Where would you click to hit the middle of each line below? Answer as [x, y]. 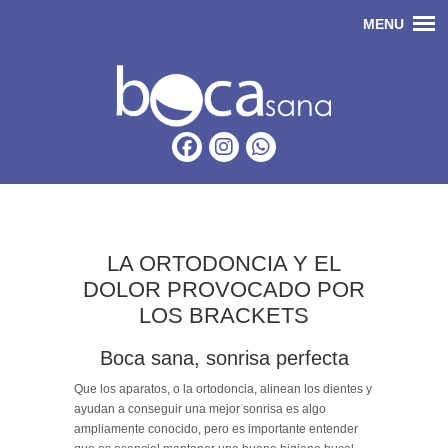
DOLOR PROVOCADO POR [224, 289]
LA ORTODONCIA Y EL [224, 263]
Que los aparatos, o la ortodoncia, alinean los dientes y [223, 389]
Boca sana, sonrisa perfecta [224, 358]
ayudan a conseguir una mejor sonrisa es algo [200, 409]
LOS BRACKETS [224, 315]
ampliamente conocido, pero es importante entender [216, 429]
